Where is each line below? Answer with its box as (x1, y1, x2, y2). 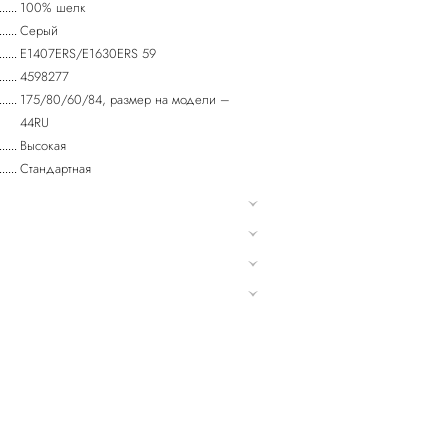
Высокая (20, 136, 67, 155)
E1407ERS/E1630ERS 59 (20, 44, 157, 63)
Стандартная (20, 159, 92, 178)
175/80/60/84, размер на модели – (20, 90, 231, 109)
